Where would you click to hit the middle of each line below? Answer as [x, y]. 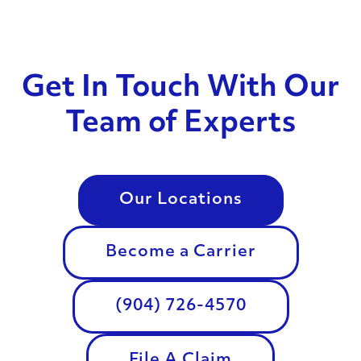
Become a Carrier [180, 252]
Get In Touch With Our [180, 89]
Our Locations [180, 200]
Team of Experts [180, 124]
